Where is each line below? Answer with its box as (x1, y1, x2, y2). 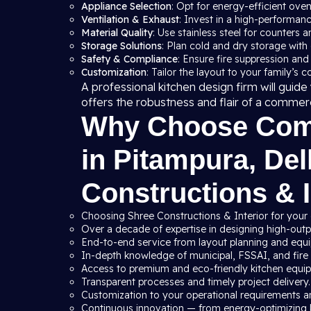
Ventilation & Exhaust (81, 13, 179, 26)
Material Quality (81, 26, 153, 39)
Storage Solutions (81, 40, 162, 52)
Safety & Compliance (81, 53, 178, 65)
